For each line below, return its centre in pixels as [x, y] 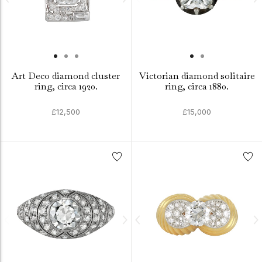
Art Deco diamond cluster [66, 76]
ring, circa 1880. [197, 86]
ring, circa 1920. [66, 86]
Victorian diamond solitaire [197, 76]
